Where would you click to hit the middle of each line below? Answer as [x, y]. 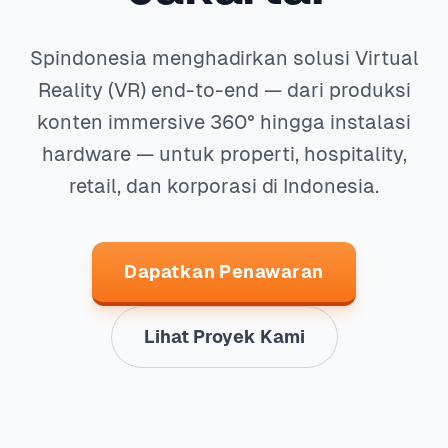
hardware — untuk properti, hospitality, [224, 154]
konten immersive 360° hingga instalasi [224, 122]
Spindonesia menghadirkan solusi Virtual [224, 58]
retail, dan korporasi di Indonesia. [224, 186]
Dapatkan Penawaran [224, 271]
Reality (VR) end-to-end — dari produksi [224, 90]
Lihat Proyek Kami [224, 336]
